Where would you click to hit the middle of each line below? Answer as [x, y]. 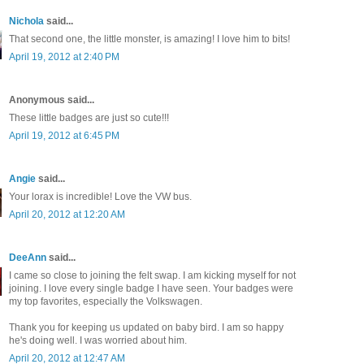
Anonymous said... [52, 100]
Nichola [26, 22]
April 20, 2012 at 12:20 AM [67, 215]
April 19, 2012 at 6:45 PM [64, 136]
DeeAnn [28, 258]
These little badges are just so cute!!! [89, 118]
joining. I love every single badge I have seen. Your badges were [151, 289]
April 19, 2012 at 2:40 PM [64, 57]
